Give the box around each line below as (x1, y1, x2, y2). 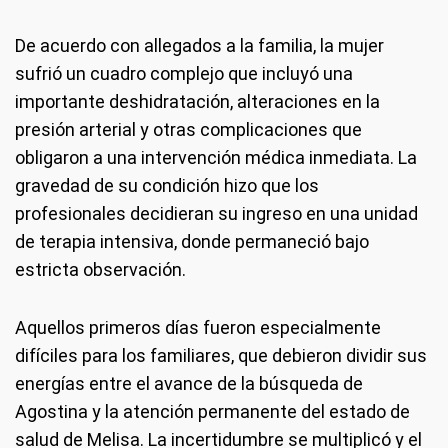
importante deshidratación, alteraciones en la (15, 91, 380, 112)
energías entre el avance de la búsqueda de (15, 373, 363, 394)
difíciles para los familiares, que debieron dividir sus (15, 345, 427, 366)
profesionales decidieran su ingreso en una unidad (15, 203, 418, 224)
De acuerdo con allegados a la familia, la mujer (15, 35, 384, 56)
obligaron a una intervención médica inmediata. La (15, 147, 417, 168)
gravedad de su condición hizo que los (15, 175, 319, 196)
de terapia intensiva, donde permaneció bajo (15, 231, 369, 252)
